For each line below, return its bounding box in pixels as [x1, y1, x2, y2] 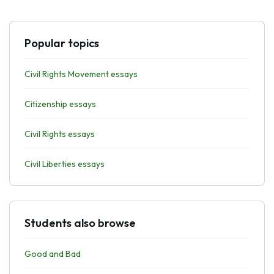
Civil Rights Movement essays [24, 68, 138, 80]
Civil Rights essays [24, 128, 95, 139]
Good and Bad [24, 248, 81, 259]
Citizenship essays [24, 98, 96, 109]
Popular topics [24, 36, 99, 50]
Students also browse [24, 216, 136, 230]
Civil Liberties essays [24, 158, 105, 169]
